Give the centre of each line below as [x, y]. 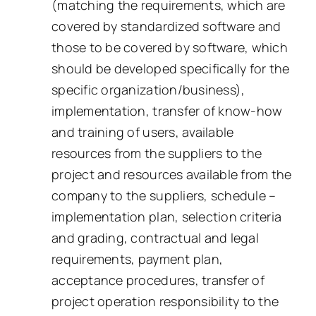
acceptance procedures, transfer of [158, 280]
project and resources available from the [172, 174]
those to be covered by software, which [170, 47]
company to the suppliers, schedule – [164, 195]
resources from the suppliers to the [157, 153]
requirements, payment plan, [138, 259]
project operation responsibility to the [165, 301]
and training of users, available [143, 132]
